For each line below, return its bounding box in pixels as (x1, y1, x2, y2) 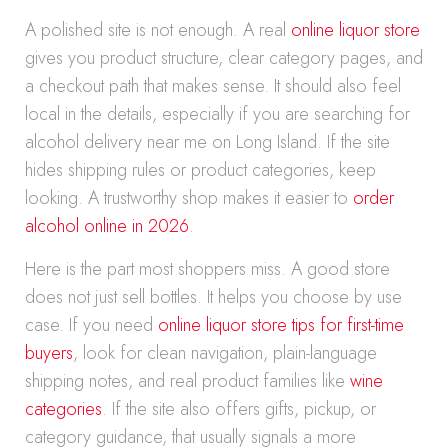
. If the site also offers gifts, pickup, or (102, 396, 376, 422)
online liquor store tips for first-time (158, 312, 404, 338)
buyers (25, 340, 73, 366)
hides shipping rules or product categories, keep (25, 157, 376, 183)
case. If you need (25, 312, 158, 338)
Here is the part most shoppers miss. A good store (25, 256, 390, 282)
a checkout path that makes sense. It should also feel (25, 73, 401, 99)
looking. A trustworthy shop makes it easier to (25, 185, 353, 211)
